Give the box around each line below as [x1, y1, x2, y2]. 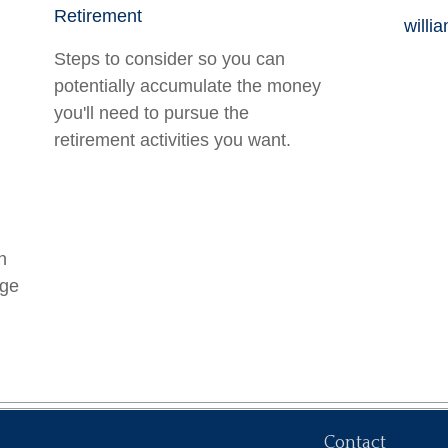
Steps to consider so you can [54, 49, 285, 69]
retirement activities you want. [54, 130, 291, 150]
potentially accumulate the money [54, 76, 321, 96]
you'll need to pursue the [54, 103, 249, 123]
